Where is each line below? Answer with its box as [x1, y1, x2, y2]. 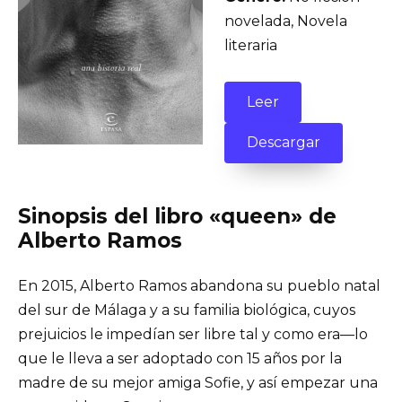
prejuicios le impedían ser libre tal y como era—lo [18, 325, 368, 343]
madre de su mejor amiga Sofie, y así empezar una [18, 373, 378, 391]
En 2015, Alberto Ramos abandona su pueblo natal [18, 276, 380, 294]
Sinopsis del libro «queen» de [18, 203, 336, 229]
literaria [224, 37, 277, 55]
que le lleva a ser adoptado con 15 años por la [18, 349, 342, 367]
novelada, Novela [224, 13, 347, 31]
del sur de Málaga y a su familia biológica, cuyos [18, 301, 355, 319]
